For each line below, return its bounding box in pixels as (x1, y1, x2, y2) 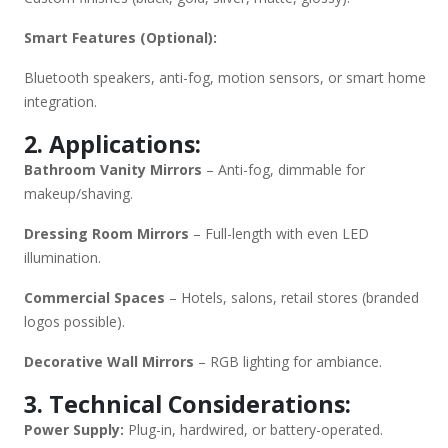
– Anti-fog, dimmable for (202, 159, 365, 179)
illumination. (24, 247, 101, 267)
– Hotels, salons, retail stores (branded (165, 287, 419, 307)
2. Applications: (24, 127, 201, 160)
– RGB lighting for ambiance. (194, 351, 382, 371)
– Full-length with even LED (189, 223, 369, 243)
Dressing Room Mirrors (24, 223, 189, 243)
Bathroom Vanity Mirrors (24, 159, 202, 179)
